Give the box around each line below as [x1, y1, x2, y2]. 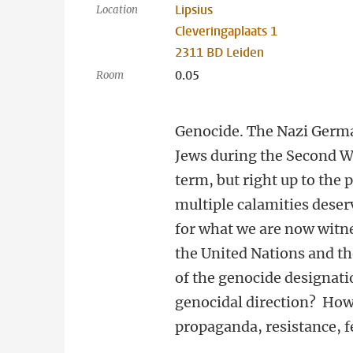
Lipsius [175, 2, 214, 18]
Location [96, 3, 138, 17]
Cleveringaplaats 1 [175, 23, 278, 39]
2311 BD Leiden [175, 44, 265, 61]
